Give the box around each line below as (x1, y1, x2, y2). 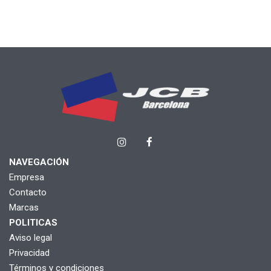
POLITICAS (9, 217, 57, 228)
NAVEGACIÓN (9, 156, 69, 168)
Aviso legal (9, 232, 52, 243)
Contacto (9, 186, 47, 198)
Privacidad (9, 247, 50, 258)
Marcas (9, 201, 39, 213)
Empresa (9, 171, 44, 183)
